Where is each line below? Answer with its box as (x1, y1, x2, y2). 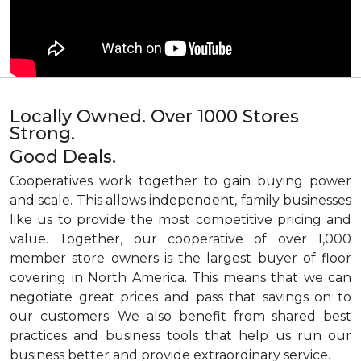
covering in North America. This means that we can (10, 270, 351, 285)
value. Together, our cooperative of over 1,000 (10, 231, 351, 247)
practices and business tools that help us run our (10, 328, 351, 343)
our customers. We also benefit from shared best (10, 309, 351, 324)
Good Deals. (10, 146, 116, 167)
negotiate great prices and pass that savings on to (10, 289, 351, 305)
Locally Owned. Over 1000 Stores (10, 106, 299, 127)
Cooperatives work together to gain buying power (10, 173, 351, 189)
